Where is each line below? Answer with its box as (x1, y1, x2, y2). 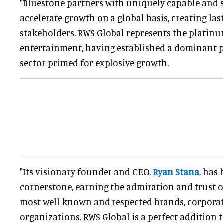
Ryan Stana (153, 166, 199, 178)
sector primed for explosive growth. (20, 57, 169, 69)
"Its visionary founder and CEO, (20, 166, 153, 178)
